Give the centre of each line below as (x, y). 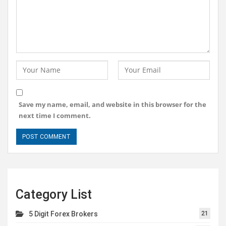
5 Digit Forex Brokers (63, 214)
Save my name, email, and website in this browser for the (112, 105)
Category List (54, 195)
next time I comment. (55, 116)
